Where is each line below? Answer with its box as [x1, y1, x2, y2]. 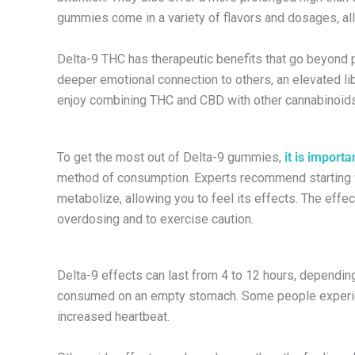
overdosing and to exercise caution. [57, 211, 254, 227]
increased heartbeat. [57, 309, 173, 325]
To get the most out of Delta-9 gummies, [57, 149, 284, 165]
